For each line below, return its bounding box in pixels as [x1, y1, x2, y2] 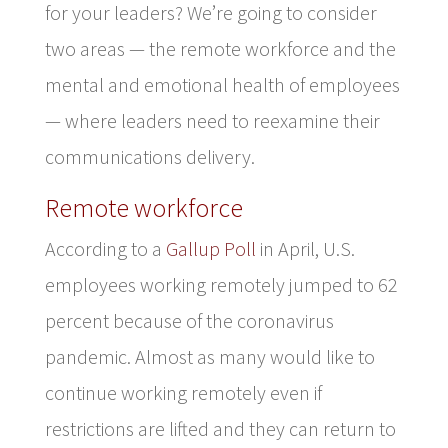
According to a [44, 235, 166, 261]
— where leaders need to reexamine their [44, 107, 380, 133]
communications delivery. [44, 143, 255, 169]
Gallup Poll [165, 235, 256, 261]
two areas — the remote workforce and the [44, 35, 396, 61]
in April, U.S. [255, 235, 355, 261]
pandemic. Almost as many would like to [44, 343, 375, 369]
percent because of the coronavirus [44, 307, 334, 333]
